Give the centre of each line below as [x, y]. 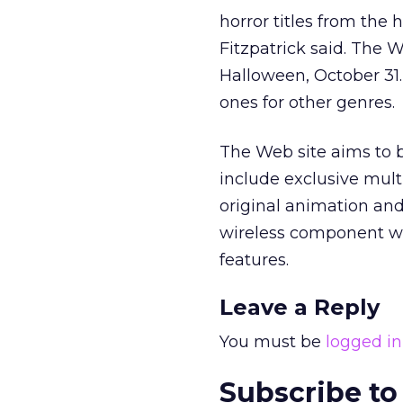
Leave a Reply [300, 307]
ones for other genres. [307, 103]
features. [254, 260]
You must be [273, 342]
